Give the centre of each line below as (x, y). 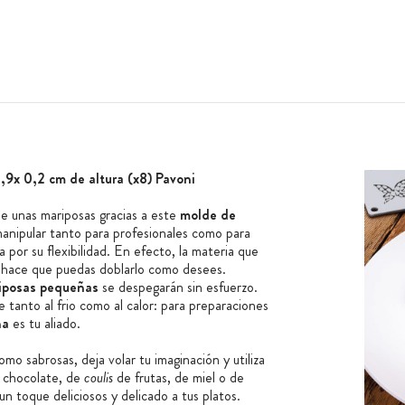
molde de (207, 215)
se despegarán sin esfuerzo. (178, 287)
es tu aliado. (44, 324)
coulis (98, 378)
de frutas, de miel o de (178, 378)
